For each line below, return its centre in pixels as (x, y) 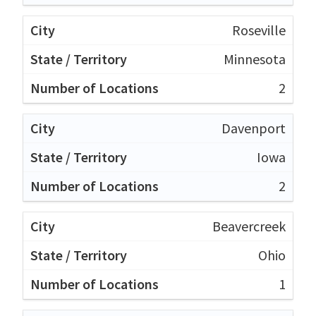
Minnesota (255, 59)
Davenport (254, 128)
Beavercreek (249, 226)
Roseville (259, 30)
